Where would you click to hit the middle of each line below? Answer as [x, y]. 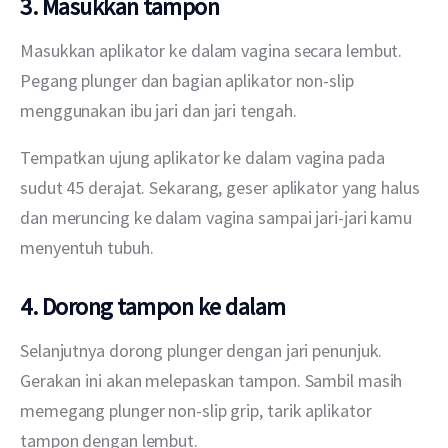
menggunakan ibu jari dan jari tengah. [158, 110]
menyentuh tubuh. [87, 247]
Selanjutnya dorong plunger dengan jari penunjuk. [203, 350]
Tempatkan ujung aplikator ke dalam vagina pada [204, 157]
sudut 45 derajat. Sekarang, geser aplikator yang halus [222, 187]
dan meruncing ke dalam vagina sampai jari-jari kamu [218, 217]
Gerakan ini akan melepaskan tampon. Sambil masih [213, 380]
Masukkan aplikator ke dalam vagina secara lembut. [213, 50]
